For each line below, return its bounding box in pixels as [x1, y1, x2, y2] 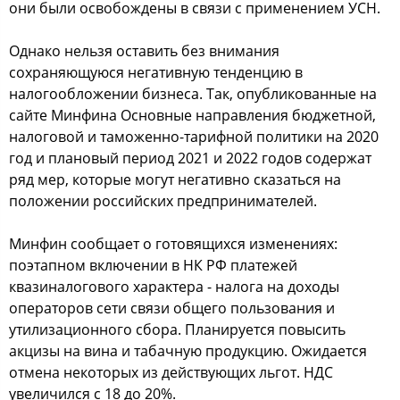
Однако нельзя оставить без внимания [9, 40, 279, 61]
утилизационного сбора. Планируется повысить [9, 319, 346, 339]
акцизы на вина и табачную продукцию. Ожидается [9, 340, 367, 361]
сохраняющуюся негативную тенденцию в [9, 62, 303, 82]
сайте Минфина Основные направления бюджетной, [9, 104, 376, 125]
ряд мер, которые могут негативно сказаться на [9, 169, 341, 189]
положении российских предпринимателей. [9, 190, 317, 211]
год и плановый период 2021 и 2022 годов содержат [9, 147, 371, 168]
